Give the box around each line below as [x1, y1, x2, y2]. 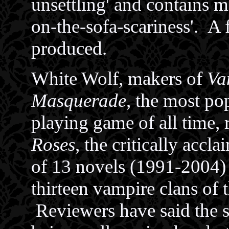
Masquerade [31, 90, 126, 111]
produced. [31, 38, 107, 59]
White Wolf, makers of [31, 68, 207, 89]
